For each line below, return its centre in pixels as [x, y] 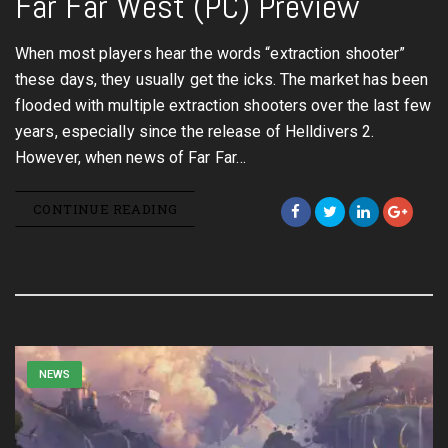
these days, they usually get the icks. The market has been [221, 79]
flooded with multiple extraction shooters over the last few [223, 105]
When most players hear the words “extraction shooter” [210, 53]
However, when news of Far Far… [131, 157]
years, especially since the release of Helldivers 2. [195, 131]
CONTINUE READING [105, 209]
